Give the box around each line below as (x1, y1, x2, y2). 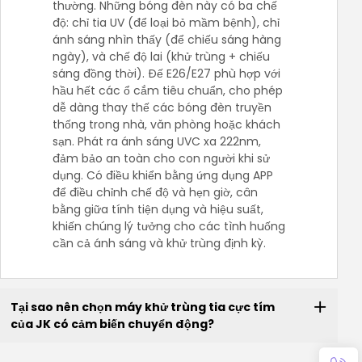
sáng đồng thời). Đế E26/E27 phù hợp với (53, 65, 280, 82)
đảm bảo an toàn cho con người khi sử (53, 150, 270, 167)
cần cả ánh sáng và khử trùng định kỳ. (53, 235, 266, 252)
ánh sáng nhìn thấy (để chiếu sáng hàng (53, 32, 281, 48)
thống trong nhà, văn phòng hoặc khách (53, 116, 280, 133)
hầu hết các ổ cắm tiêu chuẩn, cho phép (53, 82, 283, 99)
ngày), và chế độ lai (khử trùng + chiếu (53, 48, 270, 65)
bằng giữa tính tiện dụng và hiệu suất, (53, 201, 263, 218)
